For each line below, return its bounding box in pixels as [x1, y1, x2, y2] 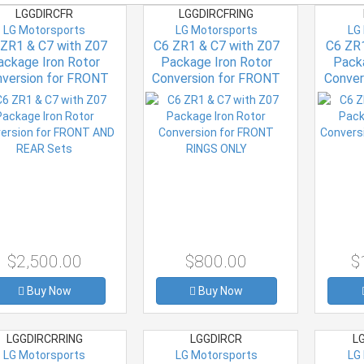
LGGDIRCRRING [3, 331, 85, 345]
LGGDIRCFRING [176, 6, 257, 20]
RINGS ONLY [180, 86, 253, 102]
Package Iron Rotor [160, 54, 272, 70]
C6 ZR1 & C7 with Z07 [153, 37, 279, 54]
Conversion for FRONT [152, 70, 281, 86]
